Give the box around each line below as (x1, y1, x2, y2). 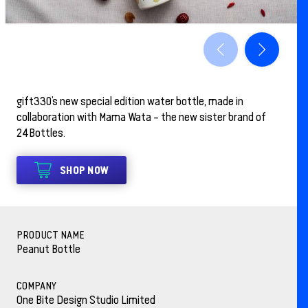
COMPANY (16, 280, 56, 292)
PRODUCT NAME (16, 229, 85, 241)
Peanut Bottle (16, 243, 80, 256)
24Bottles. (16, 126, 65, 140)
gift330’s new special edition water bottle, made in (16, 95, 243, 108)
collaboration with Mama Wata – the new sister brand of (16, 111, 266, 124)
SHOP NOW (60, 164, 109, 177)
